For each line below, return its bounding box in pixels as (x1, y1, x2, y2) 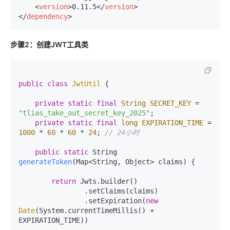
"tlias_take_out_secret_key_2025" (18, 108, 150, 117)
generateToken (18, 157, 72, 166)
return (51, 177, 76, 185)
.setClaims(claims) (18, 186, 84, 195)
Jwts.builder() (76, 177, 138, 185)
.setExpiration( (84, 196, 146, 205)
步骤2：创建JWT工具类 (10, 40, 88, 49)
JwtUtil (72, 79, 101, 88)
